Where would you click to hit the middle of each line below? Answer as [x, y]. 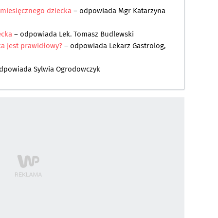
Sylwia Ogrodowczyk [67, 69]
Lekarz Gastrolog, [137, 46]
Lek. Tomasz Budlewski [96, 34]
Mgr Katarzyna [142, 11]
